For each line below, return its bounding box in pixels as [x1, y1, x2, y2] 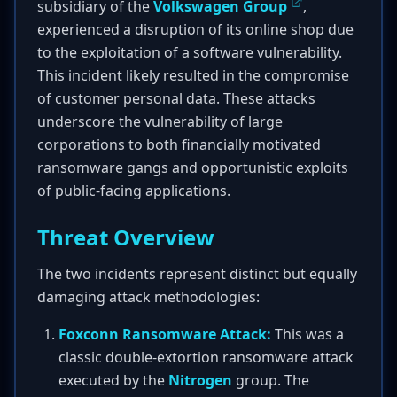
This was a [271, 324, 344, 344]
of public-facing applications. [37, 181, 230, 200]
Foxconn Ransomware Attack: [58, 324, 271, 344]
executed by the [58, 370, 168, 390]
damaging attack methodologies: [37, 287, 260, 307]
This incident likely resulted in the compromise [37, 66, 349, 85]
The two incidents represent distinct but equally [37, 264, 357, 284]
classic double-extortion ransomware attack [58, 347, 354, 367]
